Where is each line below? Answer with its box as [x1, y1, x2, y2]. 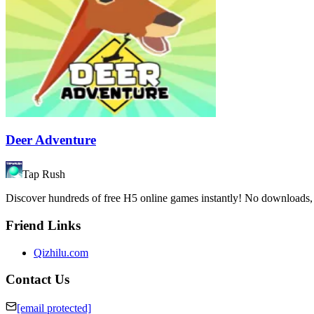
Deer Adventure [6, 132, 96, 148]
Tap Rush [22, 168, 65, 181]
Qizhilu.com [34, 246, 88, 259]
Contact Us [6, 272, 69, 287]
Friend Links [6, 217, 81, 233]
